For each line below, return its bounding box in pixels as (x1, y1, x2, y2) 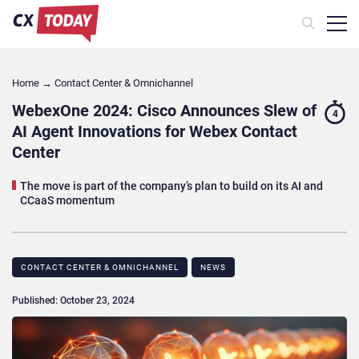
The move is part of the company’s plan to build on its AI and (20, 179, 323, 192)
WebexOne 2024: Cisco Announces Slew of (12, 100, 317, 120)
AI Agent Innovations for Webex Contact (12, 121, 297, 141)
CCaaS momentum (20, 193, 115, 207)
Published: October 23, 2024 (12, 294, 135, 306)
